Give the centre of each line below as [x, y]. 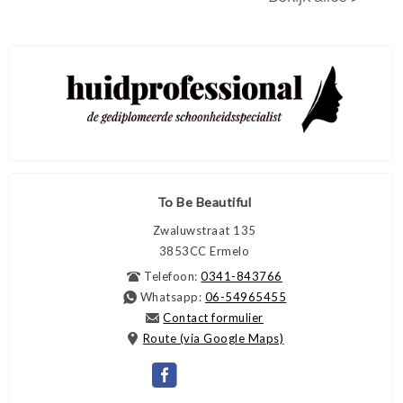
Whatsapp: [171, 296]
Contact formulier [213, 317]
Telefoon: [171, 276]
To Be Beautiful [204, 201]
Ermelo [230, 251]
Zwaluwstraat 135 [204, 230]
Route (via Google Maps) [213, 338]
